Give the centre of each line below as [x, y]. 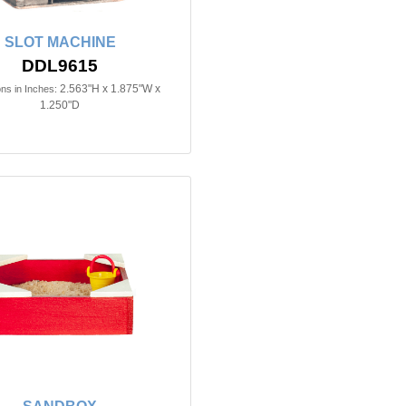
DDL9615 [60, 65]
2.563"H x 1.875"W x [110, 88]
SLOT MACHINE [60, 42]
